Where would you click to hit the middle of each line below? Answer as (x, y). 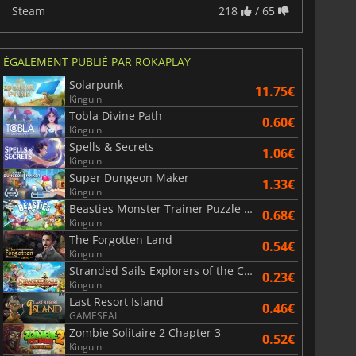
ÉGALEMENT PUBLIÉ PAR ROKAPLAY (97, 61)
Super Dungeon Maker (129, 177)
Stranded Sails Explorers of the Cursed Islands (248, 270)
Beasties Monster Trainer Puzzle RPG (248, 208)
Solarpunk (96, 84)
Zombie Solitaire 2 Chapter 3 (145, 332)
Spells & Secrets (111, 146)
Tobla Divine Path (115, 115)
